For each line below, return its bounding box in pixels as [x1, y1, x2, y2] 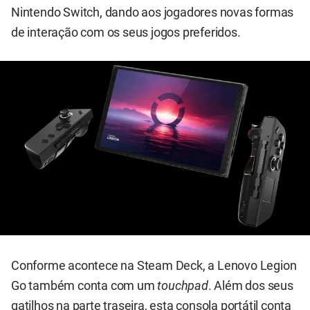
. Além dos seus [208, 278, 293, 293]
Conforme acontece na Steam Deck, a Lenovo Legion [11, 258, 297, 273]
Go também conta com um [11, 278, 158, 293]
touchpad [157, 278, 208, 293]
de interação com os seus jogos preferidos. [11, 25, 241, 39]
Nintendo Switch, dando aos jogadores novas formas [11, 5, 294, 19]
